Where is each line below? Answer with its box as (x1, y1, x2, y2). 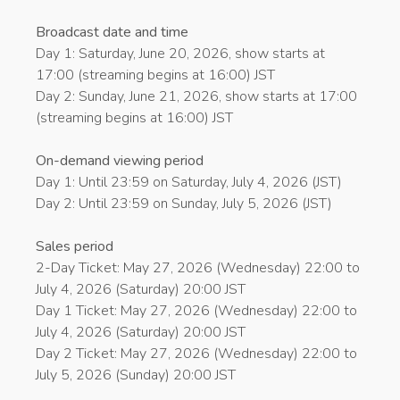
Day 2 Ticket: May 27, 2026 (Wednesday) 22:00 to (36, 343, 357, 363)
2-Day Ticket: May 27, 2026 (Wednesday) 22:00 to (36, 257, 360, 278)
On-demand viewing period (36, 150, 204, 171)
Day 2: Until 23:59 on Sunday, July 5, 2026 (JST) (36, 193, 332, 213)
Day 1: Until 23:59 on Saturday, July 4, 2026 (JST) (36, 171, 342, 192)
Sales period (36, 236, 113, 256)
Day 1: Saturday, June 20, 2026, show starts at (36, 43, 325, 63)
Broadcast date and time (36, 21, 188, 42)
